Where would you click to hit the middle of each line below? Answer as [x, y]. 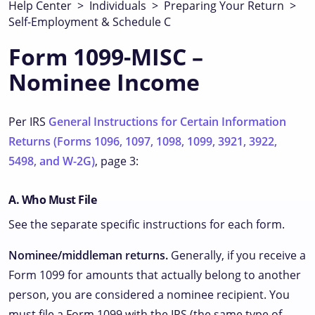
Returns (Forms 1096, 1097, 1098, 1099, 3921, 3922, [143, 141]
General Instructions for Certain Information [167, 122]
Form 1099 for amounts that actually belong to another [155, 275]
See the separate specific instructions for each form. [147, 224]
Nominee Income [104, 82]
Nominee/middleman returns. [88, 255]
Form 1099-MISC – [106, 57]
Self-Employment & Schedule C [90, 22]
